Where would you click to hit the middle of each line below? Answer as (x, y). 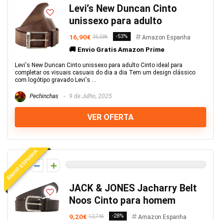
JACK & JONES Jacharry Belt (133, 188)
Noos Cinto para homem (122, 201)
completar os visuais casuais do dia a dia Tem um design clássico (105, 73)
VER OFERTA (110, 117)
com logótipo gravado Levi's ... (55, 80)
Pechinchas (43, 96)
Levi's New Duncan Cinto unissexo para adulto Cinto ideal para (99, 65)
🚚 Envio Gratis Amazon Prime (117, 49)
